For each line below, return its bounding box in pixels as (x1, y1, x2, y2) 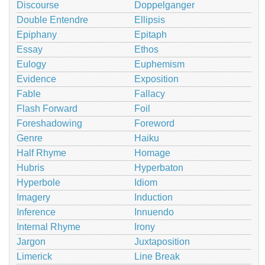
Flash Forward (17, 103, 77, 114)
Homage (134, 147, 170, 158)
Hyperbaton (134, 162, 183, 173)
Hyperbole (17, 177, 60, 188)
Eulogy (17, 59, 46, 69)
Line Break (134, 251, 180, 261)
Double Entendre (17, 14, 88, 25)
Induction (134, 192, 173, 202)
